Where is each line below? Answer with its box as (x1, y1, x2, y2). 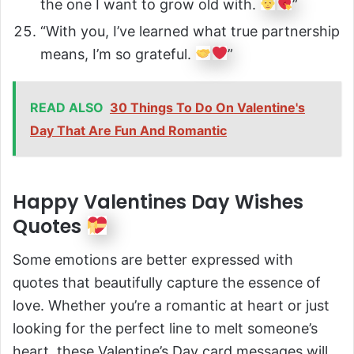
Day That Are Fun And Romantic (30, 122, 227, 138)
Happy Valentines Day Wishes (13, 188, 303, 215)
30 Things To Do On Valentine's (110, 99, 305, 115)
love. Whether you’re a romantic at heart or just (13, 296, 330, 314)
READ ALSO (30, 99, 104, 115)
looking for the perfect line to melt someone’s (13, 319, 318, 337)
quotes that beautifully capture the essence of (13, 273, 321, 291)
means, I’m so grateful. (40, 45, 195, 62)
